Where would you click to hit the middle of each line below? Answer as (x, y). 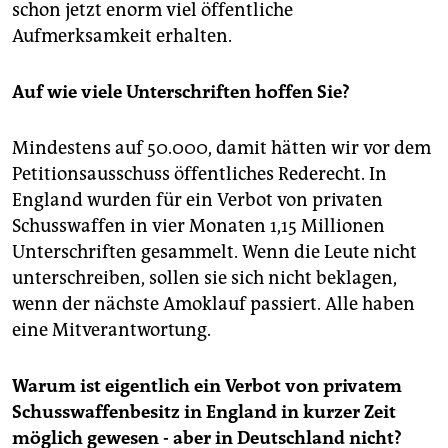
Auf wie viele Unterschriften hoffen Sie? (181, 91)
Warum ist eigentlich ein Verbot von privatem (207, 385)
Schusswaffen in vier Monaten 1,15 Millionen (198, 225)
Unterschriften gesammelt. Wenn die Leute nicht (214, 251)
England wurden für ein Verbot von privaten (197, 199)
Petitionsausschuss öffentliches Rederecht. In (199, 173)
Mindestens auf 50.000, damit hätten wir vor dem (221, 147)
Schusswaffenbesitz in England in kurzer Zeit (204, 411)
